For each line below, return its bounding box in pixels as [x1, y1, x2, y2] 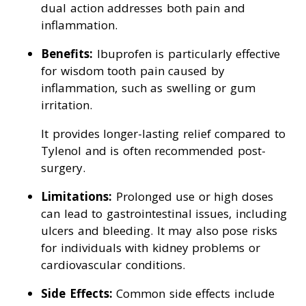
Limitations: [41, 189, 112, 205]
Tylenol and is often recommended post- [41, 143, 266, 159]
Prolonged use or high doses [112, 189, 273, 205]
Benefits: [41, 46, 93, 62]
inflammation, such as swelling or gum [41, 80, 255, 96]
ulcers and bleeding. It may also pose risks [41, 223, 277, 239]
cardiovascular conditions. [41, 257, 185, 273]
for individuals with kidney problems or [41, 240, 260, 256]
